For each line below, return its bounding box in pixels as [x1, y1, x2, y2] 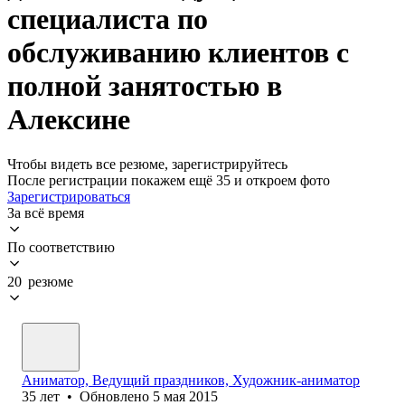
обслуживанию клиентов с [7, 36, 349, 70]
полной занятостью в [7, 70, 282, 103]
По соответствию [7, 239, 115, 255]
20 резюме [7, 273, 73, 289]
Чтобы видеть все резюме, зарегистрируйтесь [7, 155, 287, 172]
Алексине [7, 103, 130, 137]
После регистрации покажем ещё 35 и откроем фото [7, 172, 330, 188]
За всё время [7, 204, 84, 221]
